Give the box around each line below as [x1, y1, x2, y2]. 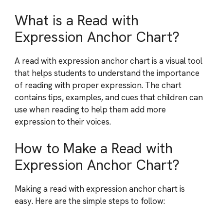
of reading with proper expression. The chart [15, 79, 182, 91]
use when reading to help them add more [15, 104, 166, 115]
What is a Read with [15, 11, 139, 30]
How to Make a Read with [15, 139, 173, 158]
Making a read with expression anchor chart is [15, 183, 185, 194]
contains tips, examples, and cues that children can [15, 91, 203, 103]
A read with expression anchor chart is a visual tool [15, 55, 202, 66]
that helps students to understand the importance [15, 67, 200, 78]
